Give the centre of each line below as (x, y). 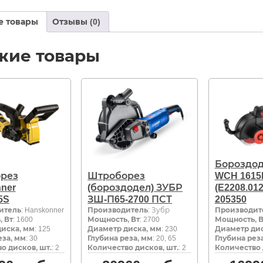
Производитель (118, 210)
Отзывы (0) (76, 22)
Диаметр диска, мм (125, 229)
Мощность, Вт (114, 219)
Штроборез (117, 176)
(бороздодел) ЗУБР (135, 187)
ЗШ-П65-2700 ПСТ (130, 199)
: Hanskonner (42, 210)
